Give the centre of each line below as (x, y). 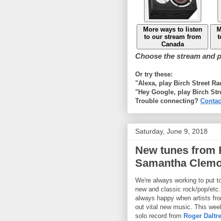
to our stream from (172, 37)
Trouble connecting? (168, 101)
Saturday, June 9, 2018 (171, 131)
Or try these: (154, 74)
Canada (172, 44)
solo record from (159, 216)
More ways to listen (172, 29)
